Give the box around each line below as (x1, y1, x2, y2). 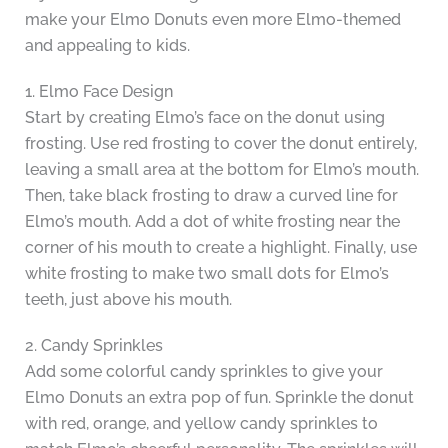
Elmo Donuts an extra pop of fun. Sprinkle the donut (24, 388, 414, 408)
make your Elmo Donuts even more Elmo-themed (24, 10, 401, 30)
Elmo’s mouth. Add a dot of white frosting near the (24, 212, 400, 232)
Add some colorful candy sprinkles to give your (24, 362, 383, 382)
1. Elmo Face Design (24, 82, 173, 102)
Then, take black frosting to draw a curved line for (24, 186, 398, 206)
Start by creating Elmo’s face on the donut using (24, 108, 385, 128)
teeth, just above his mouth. (24, 290, 232, 310)
